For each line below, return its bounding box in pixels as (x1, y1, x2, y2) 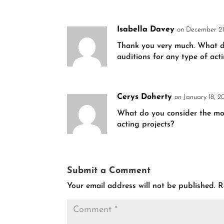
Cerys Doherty (117, 93, 172, 101)
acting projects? (117, 120, 174, 129)
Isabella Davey (117, 25, 175, 34)
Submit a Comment (67, 166, 151, 176)
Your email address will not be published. (67, 182, 216, 190)
